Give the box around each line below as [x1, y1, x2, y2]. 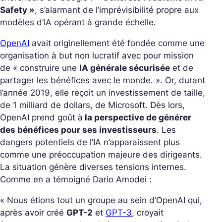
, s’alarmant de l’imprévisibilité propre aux [35, 5, 199, 15]
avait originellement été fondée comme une [29, 38, 205, 48]
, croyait [132, 208, 164, 218]
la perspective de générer [83, 112, 191, 122]
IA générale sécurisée [79, 63, 170, 73]
